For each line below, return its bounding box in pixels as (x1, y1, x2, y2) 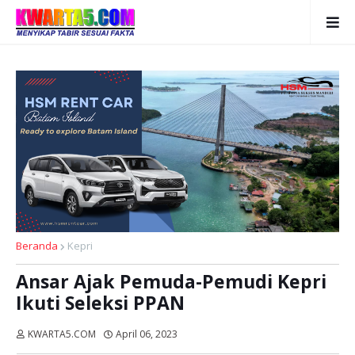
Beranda (16, 239, 58, 253)
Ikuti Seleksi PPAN (16, 290, 185, 315)
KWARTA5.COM (28, 327, 96, 341)
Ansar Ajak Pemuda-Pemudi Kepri (16, 269, 326, 294)
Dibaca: (185, 327, 219, 341)
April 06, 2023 (116, 327, 177, 341)
